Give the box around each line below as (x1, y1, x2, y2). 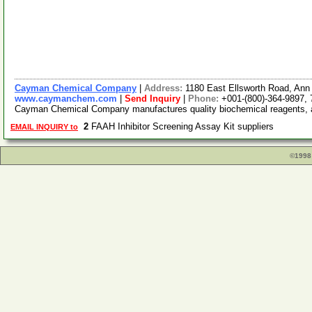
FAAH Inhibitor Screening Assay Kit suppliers (88, 121, 279, 132)
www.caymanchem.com (15, 93, 117, 104)
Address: (144, 83, 185, 93)
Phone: (188, 93, 221, 104)
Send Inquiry (125, 93, 180, 104)
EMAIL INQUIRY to (10, 123, 78, 131)
